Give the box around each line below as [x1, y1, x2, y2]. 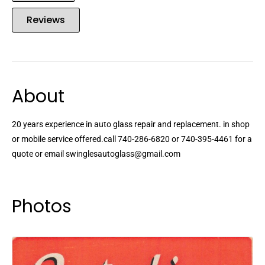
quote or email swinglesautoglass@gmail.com [12, 149, 180, 159]
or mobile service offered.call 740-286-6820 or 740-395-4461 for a [12, 134, 252, 144]
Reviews [27, 13, 65, 27]
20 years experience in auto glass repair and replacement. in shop [12, 119, 250, 130]
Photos [12, 194, 72, 219]
